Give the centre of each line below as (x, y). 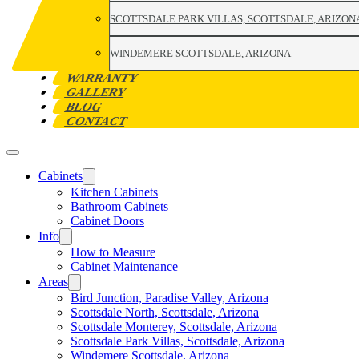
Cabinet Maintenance (124, 266)
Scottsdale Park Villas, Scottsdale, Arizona (177, 341)
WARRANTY (102, 78)
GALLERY (96, 92)
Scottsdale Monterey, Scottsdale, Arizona (174, 327)
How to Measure (113, 252)
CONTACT (97, 121)
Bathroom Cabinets (119, 206)
